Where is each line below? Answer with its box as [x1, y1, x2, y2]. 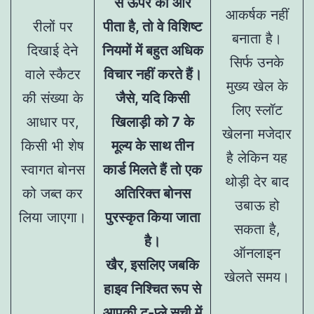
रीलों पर [32, 18, 73, 35]
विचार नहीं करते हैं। [103, 65, 202, 83]
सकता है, [233, 220, 280, 238]
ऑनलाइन [233, 244, 280, 261]
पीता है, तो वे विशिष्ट [103, 18, 202, 35]
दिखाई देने [27, 41, 78, 59]
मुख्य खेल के [226, 77, 288, 95]
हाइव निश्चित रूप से [104, 280, 201, 297]
